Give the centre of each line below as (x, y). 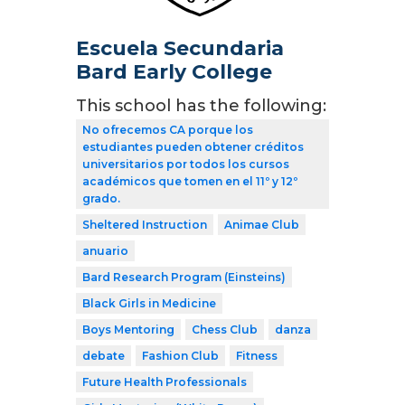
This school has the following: (201, 106)
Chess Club (225, 330)
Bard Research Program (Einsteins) (184, 278)
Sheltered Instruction (145, 225)
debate (104, 356)
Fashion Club (180, 356)
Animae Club (262, 225)
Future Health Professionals (165, 382)
